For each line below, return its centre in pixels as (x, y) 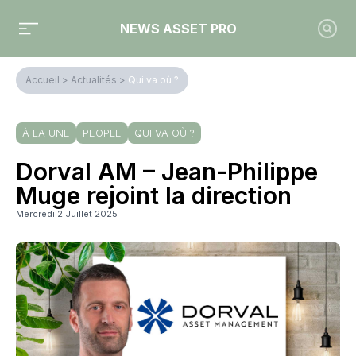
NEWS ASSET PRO (178, 29)
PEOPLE (102, 133)
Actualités (94, 80)
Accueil (43, 80)
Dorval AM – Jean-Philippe (167, 172)
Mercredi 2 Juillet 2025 (67, 214)
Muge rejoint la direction (154, 195)
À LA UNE (46, 133)
